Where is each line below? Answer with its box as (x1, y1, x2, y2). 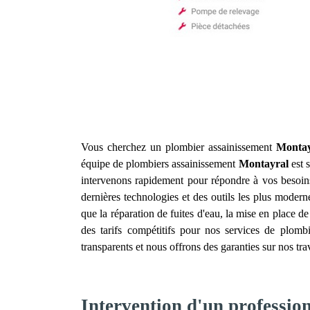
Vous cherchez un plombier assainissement (81, 141, 276, 153)
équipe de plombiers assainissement (81, 158, 239, 170)
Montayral (238, 158, 289, 170)
